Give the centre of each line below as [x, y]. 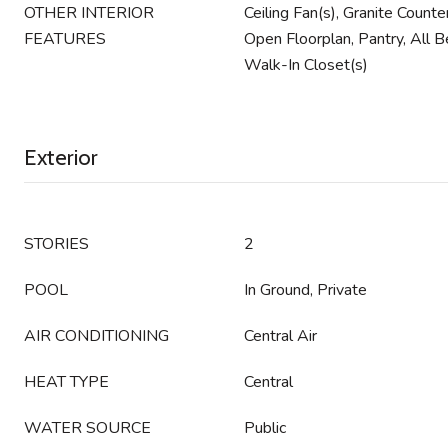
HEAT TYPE [66, 382]
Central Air [280, 336]
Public [265, 428]
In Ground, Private [305, 290]
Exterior [61, 157]
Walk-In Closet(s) [306, 65]
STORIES [56, 244]
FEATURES [65, 39]
